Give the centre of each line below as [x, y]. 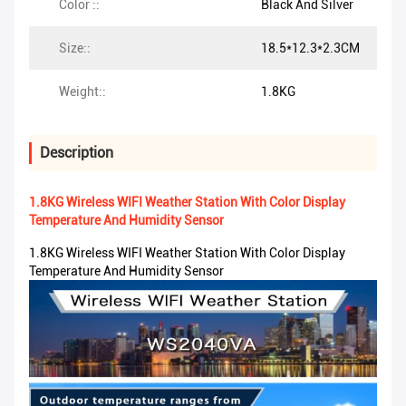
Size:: [75, 48]
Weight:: [82, 92]
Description [77, 153]
